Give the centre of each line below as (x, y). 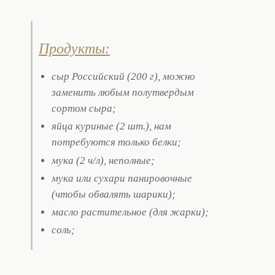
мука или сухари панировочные (122, 178)
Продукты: (74, 48)
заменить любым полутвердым (123, 92)
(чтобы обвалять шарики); (114, 194)
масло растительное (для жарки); (130, 212)
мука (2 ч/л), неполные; (103, 160)
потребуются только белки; (117, 142)
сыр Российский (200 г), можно (124, 76)
